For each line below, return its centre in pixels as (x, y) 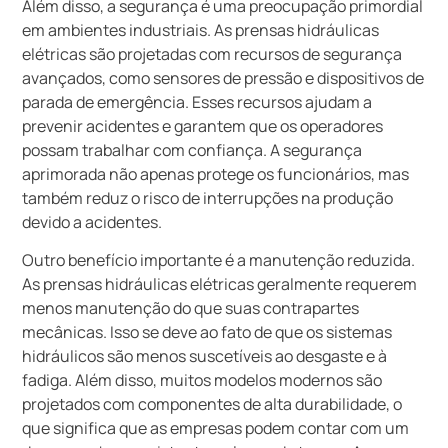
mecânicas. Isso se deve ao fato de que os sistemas (207, 332)
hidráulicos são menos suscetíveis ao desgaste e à (205, 356)
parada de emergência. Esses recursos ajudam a (197, 101)
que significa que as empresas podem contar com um (216, 428)
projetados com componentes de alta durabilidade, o (212, 404)
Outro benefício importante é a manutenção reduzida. (219, 260)
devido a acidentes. (92, 221)
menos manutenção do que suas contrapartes (191, 308)
